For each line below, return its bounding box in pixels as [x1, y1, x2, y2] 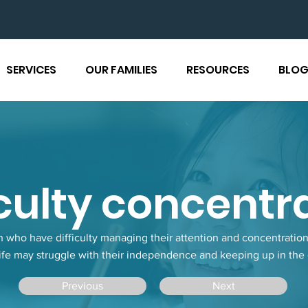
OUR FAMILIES [85, 62, 157, 78]
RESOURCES [186, 62, 250, 78]
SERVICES [5, 62, 56, 78]
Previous [62, 280, 103, 291]
